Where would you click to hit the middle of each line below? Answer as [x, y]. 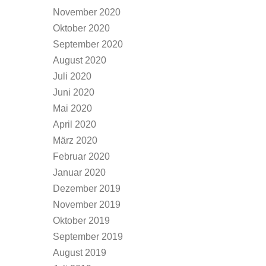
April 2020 [75, 124]
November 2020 [87, 12]
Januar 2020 [79, 172]
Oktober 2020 [81, 28]
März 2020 [75, 140]
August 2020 [80, 60]
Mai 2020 [72, 108]
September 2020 [88, 44]
